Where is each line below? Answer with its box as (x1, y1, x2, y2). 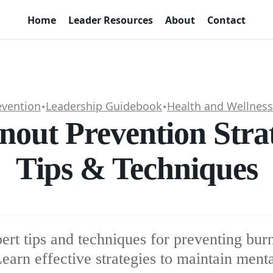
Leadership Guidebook (46, 99, 162, 113)
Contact (207, 13, 246, 27)
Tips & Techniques (15, 151, 258, 186)
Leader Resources (68, 13, 153, 27)
